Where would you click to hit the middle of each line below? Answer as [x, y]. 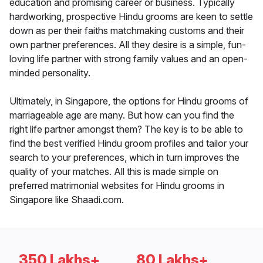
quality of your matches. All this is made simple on [114, 172]
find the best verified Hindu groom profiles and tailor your [129, 144]
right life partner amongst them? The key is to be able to [126, 129]
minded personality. [50, 73]
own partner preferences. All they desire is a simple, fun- [128, 45]
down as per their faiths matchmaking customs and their [127, 31]
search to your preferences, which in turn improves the [124, 158]
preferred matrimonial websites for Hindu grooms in [117, 186]
